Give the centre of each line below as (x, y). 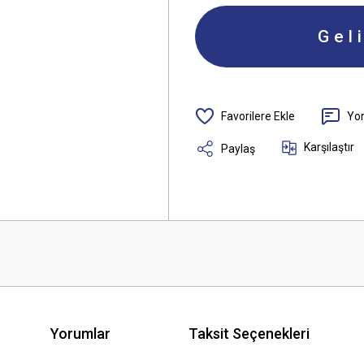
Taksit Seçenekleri (249, 333)
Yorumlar (80, 333)
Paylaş (238, 148)
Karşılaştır (329, 147)
